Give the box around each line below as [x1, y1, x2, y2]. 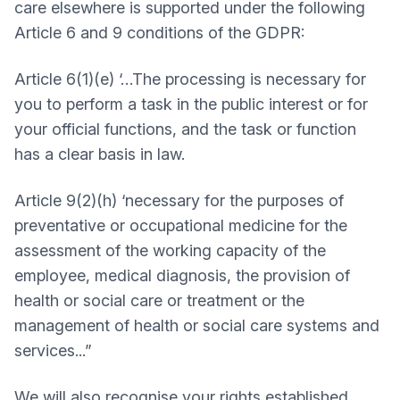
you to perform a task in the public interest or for [14, 95, 368, 113]
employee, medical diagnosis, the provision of [14, 266, 350, 285]
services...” [14, 341, 101, 360]
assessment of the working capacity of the [14, 241, 326, 260]
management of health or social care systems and [14, 316, 379, 335]
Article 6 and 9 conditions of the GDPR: [14, 23, 304, 42]
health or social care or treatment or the [14, 291, 304, 310]
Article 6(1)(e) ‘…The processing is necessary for [14, 70, 366, 88]
